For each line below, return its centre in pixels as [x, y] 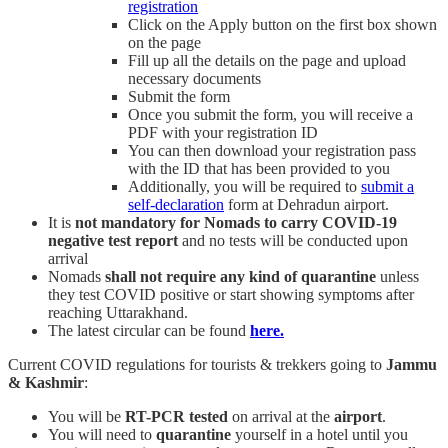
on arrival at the [283, 417]
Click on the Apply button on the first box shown [282, 25]
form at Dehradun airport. [306, 205]
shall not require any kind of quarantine [240, 277]
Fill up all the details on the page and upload [267, 61]
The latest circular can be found [149, 331]
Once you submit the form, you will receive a [270, 115]
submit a [387, 187]
